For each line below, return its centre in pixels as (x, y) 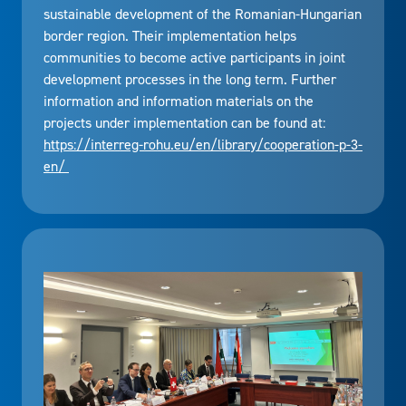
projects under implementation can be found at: (184, 123)
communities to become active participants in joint (194, 58)
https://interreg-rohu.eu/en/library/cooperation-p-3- (203, 145)
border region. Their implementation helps (170, 36)
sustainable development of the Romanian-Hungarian (203, 14)
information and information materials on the (179, 101)
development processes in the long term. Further (190, 79)
